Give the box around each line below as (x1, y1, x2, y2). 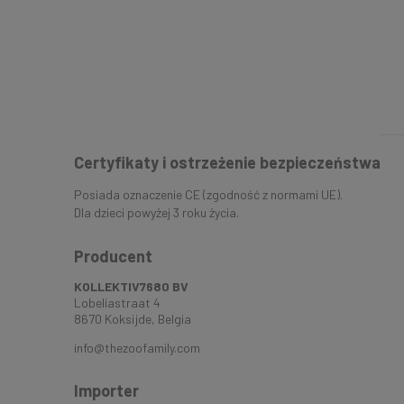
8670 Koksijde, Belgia (74, 311, 191, 327)
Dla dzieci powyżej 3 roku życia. (74, 204, 239, 220)
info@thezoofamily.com (74, 340, 200, 356)
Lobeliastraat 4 (74, 295, 161, 311)
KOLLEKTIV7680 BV (74, 279, 188, 295)
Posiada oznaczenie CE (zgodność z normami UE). (74, 186, 343, 202)
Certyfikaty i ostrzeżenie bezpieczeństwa (74, 152, 381, 173)
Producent (74, 245, 152, 266)
